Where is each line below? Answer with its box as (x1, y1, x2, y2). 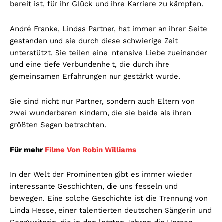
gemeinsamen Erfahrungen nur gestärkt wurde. (10, 72, 180, 81)
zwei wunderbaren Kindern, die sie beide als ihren (10, 109, 191, 118)
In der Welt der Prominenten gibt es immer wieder (10, 170, 192, 179)
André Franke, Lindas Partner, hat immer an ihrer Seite (10, 24, 207, 34)
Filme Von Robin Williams (45, 145, 136, 155)
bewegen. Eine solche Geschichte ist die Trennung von (10, 194, 208, 203)
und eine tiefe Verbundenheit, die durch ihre (10, 60, 169, 69)
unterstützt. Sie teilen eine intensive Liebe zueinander (10, 48, 207, 57)
